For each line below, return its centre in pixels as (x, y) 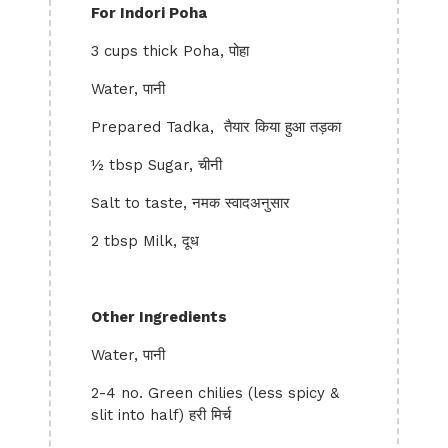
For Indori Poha (149, 13)
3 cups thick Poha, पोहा (170, 51)
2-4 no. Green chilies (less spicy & (215, 393)
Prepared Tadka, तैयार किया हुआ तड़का (216, 127)
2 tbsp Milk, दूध (145, 241)
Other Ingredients (159, 317)
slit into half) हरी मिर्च (161, 415)
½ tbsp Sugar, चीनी (156, 165)
